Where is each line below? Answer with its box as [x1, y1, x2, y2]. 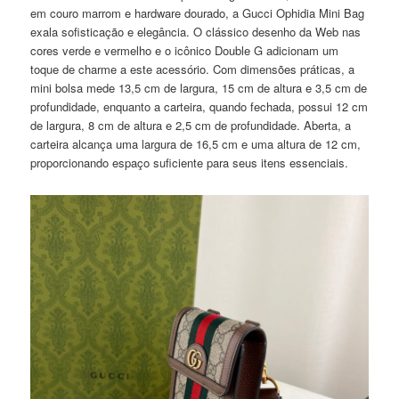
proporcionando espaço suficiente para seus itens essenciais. [30, 153, 349, 171]
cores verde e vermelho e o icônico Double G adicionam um [30, 41, 339, 59]
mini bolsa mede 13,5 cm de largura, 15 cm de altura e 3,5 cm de [30, 78, 368, 96]
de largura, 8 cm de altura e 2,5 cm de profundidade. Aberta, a [30, 116, 352, 134]
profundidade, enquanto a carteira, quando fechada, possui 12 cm [30, 97, 369, 115]
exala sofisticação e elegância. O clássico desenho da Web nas [30, 22, 362, 40]
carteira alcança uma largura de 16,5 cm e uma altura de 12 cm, [30, 134, 362, 152]
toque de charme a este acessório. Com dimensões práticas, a [30, 60, 355, 77]
